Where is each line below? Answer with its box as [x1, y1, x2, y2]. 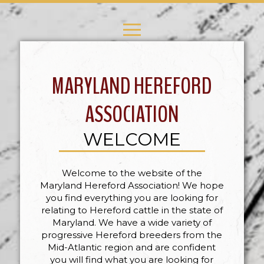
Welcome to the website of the [61, 167, 202, 179]
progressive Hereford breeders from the [41, 229, 223, 241]
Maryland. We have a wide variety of [52, 217, 212, 229]
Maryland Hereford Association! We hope [39, 180, 224, 192]
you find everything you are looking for [45, 192, 218, 204]
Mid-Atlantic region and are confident [48, 242, 216, 253]
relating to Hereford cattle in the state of [41, 204, 223, 216]
